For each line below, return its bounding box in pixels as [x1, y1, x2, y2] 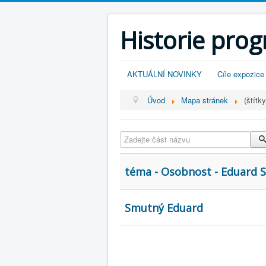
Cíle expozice [217, 68, 264, 80]
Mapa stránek [181, 94, 229, 106]
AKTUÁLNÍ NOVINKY [127, 68, 202, 80]
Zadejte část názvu [120, 131, 188, 142]
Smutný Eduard [125, 201, 203, 215]
